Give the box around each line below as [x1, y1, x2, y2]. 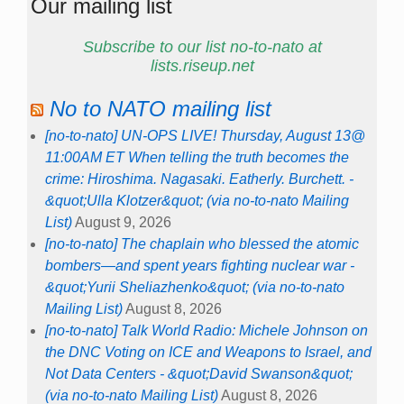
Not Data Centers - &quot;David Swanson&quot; [45, 365, 353, 381]
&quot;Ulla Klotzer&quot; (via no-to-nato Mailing [45, 192, 349, 208]
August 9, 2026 [75, 214, 171, 230]
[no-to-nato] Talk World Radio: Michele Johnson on [45, 322, 368, 338]
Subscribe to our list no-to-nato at [82, 38, 322, 57]
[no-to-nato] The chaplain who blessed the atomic [45, 235, 359, 252]
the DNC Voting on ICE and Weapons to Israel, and [45, 344, 372, 360]
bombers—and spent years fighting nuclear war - [45, 257, 354, 273]
